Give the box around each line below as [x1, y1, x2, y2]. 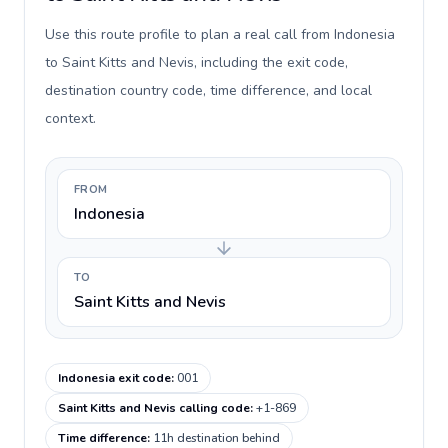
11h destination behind [153, 430, 280, 446]
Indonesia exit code [58, 370, 171, 386]
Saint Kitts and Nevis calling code [58, 400, 250, 416]
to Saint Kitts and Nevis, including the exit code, [45, 53, 348, 72]
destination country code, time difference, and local [45, 81, 372, 100]
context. [45, 109, 96, 128]
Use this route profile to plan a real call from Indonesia [45, 25, 395, 44]
